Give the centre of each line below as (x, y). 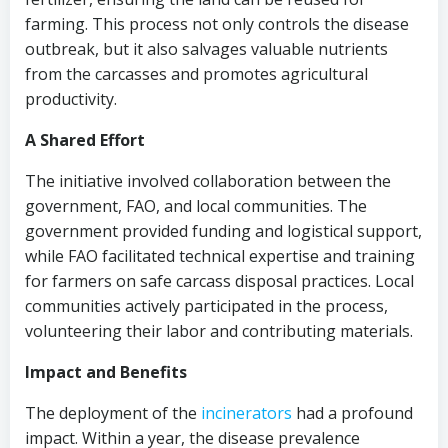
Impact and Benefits (106, 372)
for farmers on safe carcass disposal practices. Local (219, 281)
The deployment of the (113, 413)
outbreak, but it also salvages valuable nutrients (206, 49)
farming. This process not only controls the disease (217, 24)
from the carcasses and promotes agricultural (196, 74)
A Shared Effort (85, 140)
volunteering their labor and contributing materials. (219, 331)
